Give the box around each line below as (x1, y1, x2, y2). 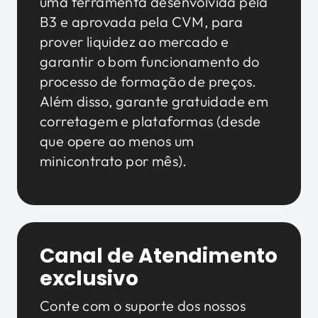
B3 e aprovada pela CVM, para (40, 12, 243, 31)
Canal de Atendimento (40, 241, 278, 270)
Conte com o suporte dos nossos (40, 296, 246, 314)
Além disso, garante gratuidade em (40, 92, 269, 110)
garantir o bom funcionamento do (40, 52, 260, 70)
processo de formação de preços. (40, 72, 257, 90)
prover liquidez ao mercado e (40, 32, 229, 50)
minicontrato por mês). (40, 151, 187, 170)
